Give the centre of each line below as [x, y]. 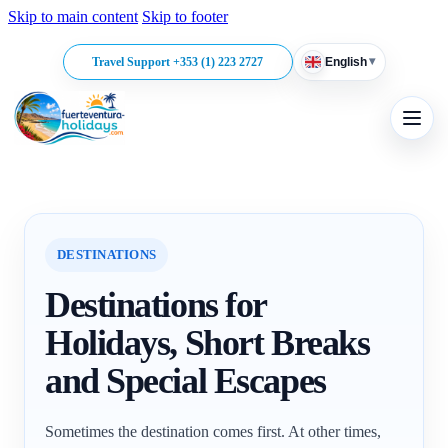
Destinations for [155, 305]
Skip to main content [73, 16]
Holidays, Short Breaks [207, 343]
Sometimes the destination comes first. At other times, [213, 432]
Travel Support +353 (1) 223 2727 [177, 61]
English [345, 61]
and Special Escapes [185, 381]
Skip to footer [185, 16]
